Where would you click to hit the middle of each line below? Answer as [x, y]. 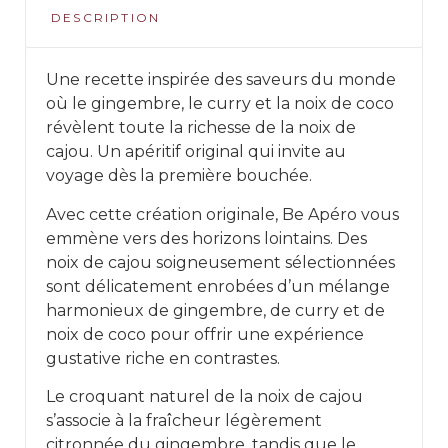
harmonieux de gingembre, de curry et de [215, 310]
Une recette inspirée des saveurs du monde [221, 80]
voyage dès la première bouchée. [179, 176]
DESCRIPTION [106, 18]
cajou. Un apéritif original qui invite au [196, 152]
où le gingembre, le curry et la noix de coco [220, 104]
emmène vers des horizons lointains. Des [206, 238]
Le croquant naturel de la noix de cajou [204, 396]
